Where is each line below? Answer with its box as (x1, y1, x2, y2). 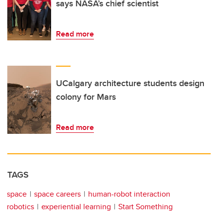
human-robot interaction (88, 188, 170, 200)
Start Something (118, 200, 173, 212)
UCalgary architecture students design (56, 76, 204, 90)
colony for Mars (56, 90, 116, 103)
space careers (34, 188, 81, 200)
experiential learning (41, 200, 111, 212)
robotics (7, 200, 34, 212)
